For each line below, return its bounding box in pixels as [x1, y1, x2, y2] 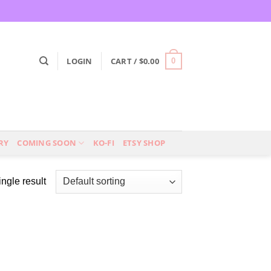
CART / [110, 56, 139, 67]
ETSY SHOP [122, 137, 166, 148]
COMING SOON [17, 137, 77, 148]
